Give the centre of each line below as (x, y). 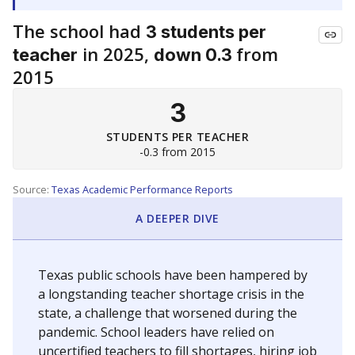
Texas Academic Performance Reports (142, 189)
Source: (32, 189)
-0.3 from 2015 (177, 152)
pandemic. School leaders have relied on (156, 332)
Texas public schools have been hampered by (173, 275)
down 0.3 (195, 55)
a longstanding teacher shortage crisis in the (171, 294)
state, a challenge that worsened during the (168, 313)
